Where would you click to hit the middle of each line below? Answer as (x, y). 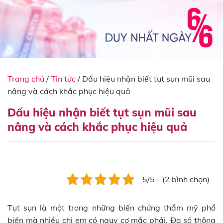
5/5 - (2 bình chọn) (176, 179)
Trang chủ (26, 78)
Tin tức (63, 78)
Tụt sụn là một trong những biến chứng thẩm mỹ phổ (111, 207)
